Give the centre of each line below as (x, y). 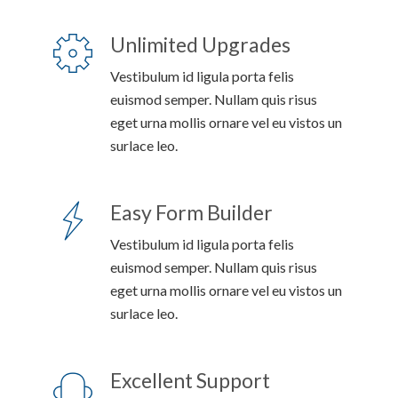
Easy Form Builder (191, 212)
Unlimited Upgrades (200, 44)
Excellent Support (190, 380)
